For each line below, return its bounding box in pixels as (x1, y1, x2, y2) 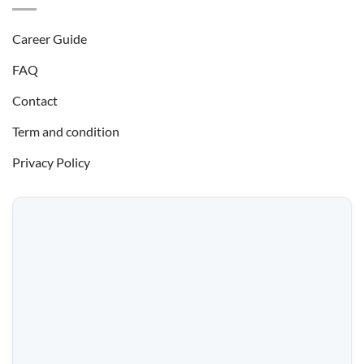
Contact (12, 92, 58, 108)
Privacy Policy (12, 154, 90, 170)
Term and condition (12, 123, 119, 139)
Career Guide (12, 30, 87, 46)
